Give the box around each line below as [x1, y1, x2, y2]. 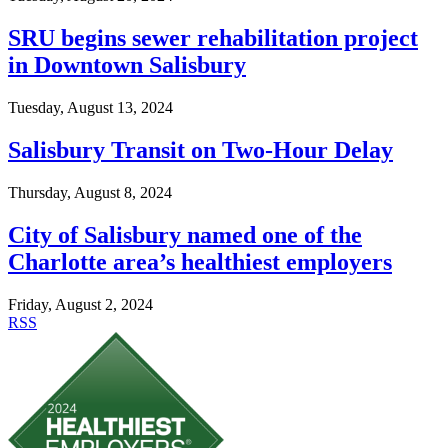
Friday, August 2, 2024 [8, 295, 153, 313]
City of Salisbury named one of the [8, 221, 362, 248]
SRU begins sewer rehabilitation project [8, 25, 418, 52]
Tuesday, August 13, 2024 [8, 98, 173, 116]
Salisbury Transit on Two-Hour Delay [8, 136, 393, 163]
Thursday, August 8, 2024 [8, 183, 172, 201]
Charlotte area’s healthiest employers [8, 248, 392, 275]
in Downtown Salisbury [8, 52, 246, 79]
